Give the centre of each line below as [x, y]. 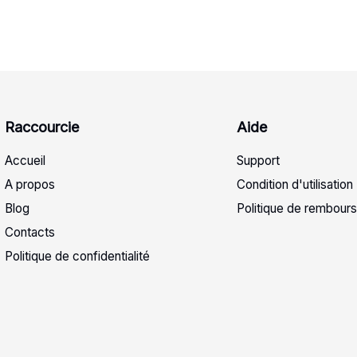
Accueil [25, 160]
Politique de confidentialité [77, 256]
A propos [29, 184]
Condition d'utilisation [294, 184]
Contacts [29, 232]
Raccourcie [41, 127]
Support [258, 160]
